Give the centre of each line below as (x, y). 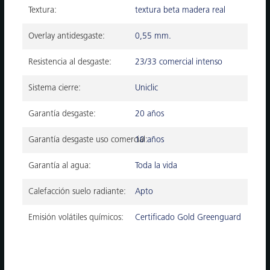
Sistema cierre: (55, 88)
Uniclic (146, 88)
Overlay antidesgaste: (67, 36)
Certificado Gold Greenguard (188, 218)
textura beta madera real (180, 10)
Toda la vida (156, 166)
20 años (149, 114)
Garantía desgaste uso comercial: (88, 140)
